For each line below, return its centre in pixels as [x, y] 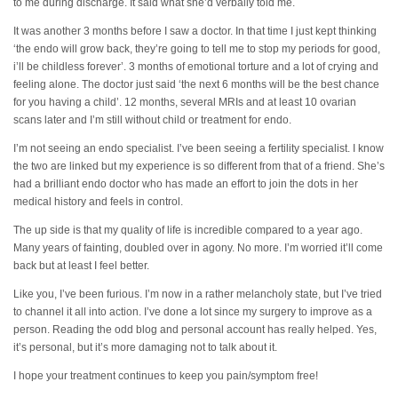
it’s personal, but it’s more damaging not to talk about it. [145, 347]
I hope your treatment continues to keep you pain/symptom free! [166, 375]
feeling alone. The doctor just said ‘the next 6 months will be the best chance [196, 84]
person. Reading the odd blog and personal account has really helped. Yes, [195, 329]
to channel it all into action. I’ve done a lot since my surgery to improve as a [193, 311]
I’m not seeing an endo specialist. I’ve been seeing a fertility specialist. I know [199, 148]
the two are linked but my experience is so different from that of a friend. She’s [199, 166]
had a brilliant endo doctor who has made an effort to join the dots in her [186, 183]
